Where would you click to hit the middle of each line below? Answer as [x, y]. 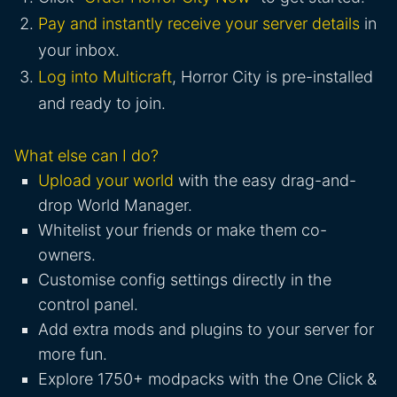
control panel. [88, 305]
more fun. [73, 354]
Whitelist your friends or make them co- [183, 230]
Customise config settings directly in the [185, 280]
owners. [67, 255]
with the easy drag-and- [265, 181]
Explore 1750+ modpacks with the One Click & [207, 379]
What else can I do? [86, 156]
